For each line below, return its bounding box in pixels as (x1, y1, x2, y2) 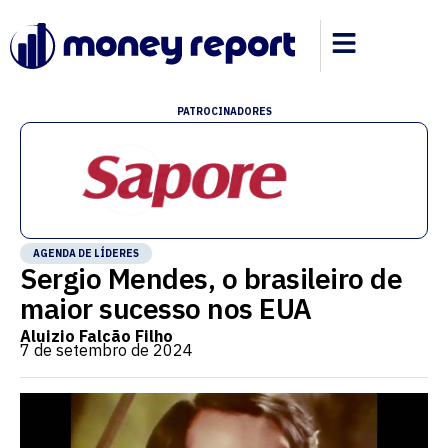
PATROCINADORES (176, 105, 272, 118)
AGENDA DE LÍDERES (33, 247, 139, 260)
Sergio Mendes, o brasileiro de (20, 260, 402, 297)
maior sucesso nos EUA (20, 290, 312, 327)
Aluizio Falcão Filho (20, 326, 173, 346)
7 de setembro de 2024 (20, 340, 193, 360)
